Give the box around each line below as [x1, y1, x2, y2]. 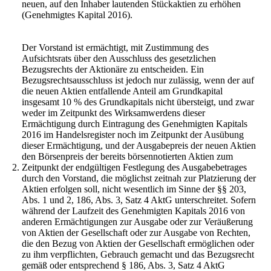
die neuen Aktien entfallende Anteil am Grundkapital [22, 85, 223, 96]
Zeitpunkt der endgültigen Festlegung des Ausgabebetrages [22, 162, 247, 172]
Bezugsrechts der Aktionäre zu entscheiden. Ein [22, 64, 204, 74]
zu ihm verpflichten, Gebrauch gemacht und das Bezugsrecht [22, 249, 254, 260]
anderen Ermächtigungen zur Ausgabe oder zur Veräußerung [22, 216, 253, 227]
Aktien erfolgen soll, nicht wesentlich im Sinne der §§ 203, [22, 183, 246, 194]
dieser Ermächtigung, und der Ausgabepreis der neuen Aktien [22, 140, 256, 151]
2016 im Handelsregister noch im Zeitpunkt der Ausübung [22, 129, 244, 140]
